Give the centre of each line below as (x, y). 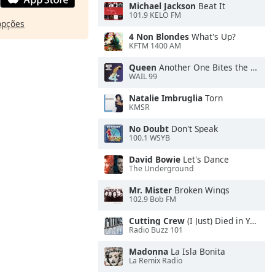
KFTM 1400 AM (155, 46)
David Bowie (155, 159)
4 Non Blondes (159, 37)
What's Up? (212, 37)
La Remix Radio (156, 261)
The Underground (161, 169)
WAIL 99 (143, 77)
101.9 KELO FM (155, 15)
